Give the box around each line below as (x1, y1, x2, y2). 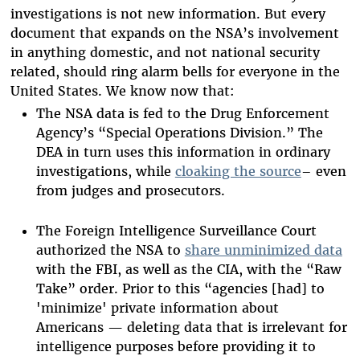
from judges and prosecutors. (35, 182, 225, 199)
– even (301, 163, 346, 180)
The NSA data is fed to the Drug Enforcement (35, 105, 329, 122)
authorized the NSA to (35, 241, 185, 258)
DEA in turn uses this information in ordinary (35, 144, 330, 161)
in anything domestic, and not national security (10, 44, 320, 61)
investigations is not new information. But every (10, 6, 325, 22)
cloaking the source (174, 163, 301, 180)
